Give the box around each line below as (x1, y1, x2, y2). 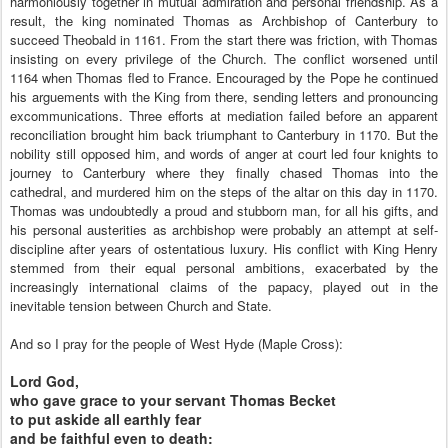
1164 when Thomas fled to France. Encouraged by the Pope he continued (10, 68, 438, 87)
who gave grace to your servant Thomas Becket (10, 390, 336, 410)
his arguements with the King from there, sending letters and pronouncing (10, 87, 438, 106)
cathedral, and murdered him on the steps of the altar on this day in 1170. (10, 182, 438, 201)
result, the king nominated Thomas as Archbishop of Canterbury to (10, 11, 438, 30)
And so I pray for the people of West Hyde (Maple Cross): (10, 334, 343, 353)
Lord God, (10, 371, 79, 391)
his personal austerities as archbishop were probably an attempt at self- (10, 220, 438, 239)
